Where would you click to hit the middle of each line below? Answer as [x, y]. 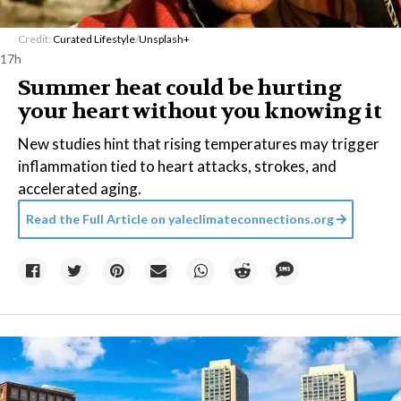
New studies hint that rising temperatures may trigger [199, 144]
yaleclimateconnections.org [250, 219]
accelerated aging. [80, 188]
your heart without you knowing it [200, 111]
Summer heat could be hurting [180, 88]
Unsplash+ [164, 39]
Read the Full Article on [96, 219]
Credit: [35, 39]
